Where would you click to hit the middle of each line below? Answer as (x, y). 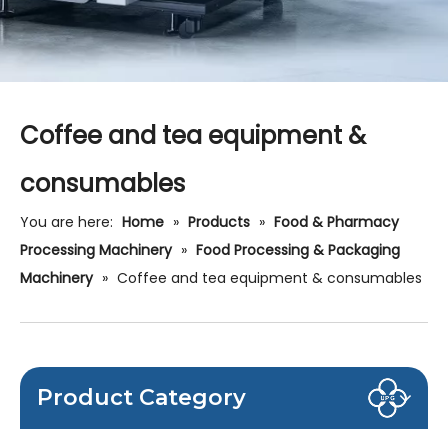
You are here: (66, 222)
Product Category (141, 397)
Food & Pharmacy (336, 222)
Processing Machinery (96, 250)
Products (219, 222)
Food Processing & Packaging (298, 250)
